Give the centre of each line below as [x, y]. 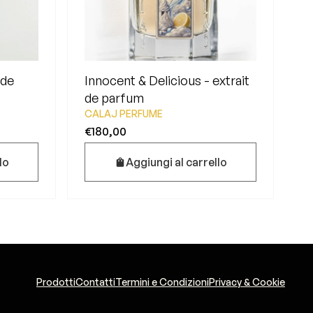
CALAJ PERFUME [124, 114]
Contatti [95, 282]
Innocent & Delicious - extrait [167, 80]
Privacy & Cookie [247, 282]
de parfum [114, 98]
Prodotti [56, 282]
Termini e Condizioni [162, 282]
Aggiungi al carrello [176, 162]
